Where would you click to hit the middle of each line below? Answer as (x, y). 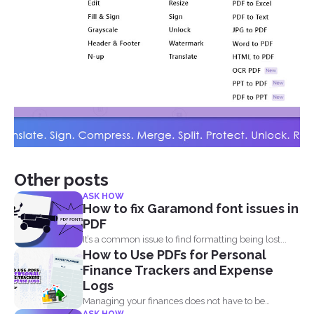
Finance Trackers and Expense (178, 271)
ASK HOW (103, 197)
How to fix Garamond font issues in (191, 209)
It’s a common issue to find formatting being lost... (185, 240)
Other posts (61, 180)
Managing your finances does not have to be (174, 301)
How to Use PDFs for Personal (175, 255)
